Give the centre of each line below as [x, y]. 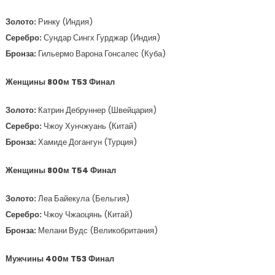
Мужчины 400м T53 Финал [60, 259]
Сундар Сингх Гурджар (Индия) [102, 38]
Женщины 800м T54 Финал [60, 170]
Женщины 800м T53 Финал [60, 82]
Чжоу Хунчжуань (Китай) [90, 126]
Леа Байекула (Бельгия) [83, 199]
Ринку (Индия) [65, 22]
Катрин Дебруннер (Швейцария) [97, 110]
